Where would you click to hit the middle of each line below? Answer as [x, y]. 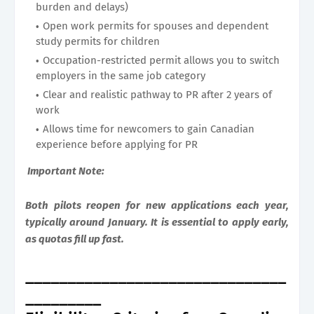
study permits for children [98, 41]
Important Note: [65, 171]
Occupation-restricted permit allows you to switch [161, 60]
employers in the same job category [121, 75]
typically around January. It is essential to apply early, [157, 222]
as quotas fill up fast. [75, 239]
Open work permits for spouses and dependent [156, 26]
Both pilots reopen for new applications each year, [157, 205]
